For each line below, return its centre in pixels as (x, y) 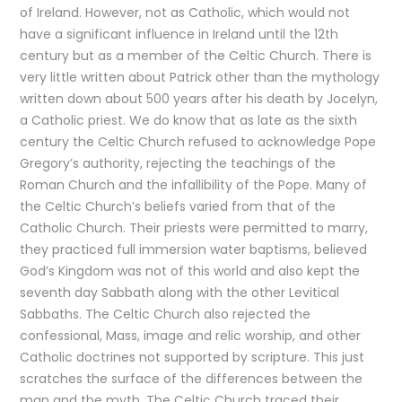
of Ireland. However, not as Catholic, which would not (185, 13)
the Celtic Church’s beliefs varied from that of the (178, 206)
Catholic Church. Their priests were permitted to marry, (194, 228)
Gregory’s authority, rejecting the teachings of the (178, 163)
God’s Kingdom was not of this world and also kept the (190, 271)
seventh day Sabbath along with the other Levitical (180, 293)
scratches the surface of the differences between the (192, 379)
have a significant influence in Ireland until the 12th (179, 34)
